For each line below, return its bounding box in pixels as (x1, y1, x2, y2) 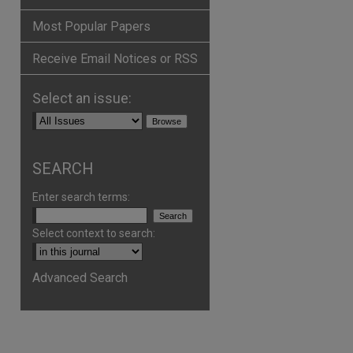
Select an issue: (32, 90, 132, 106)
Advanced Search (32, 270, 128, 285)
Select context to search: (32, 227, 155, 240)
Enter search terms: (32, 191, 130, 203)
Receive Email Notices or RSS (32, 50, 198, 66)
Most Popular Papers (32, 18, 150, 34)
